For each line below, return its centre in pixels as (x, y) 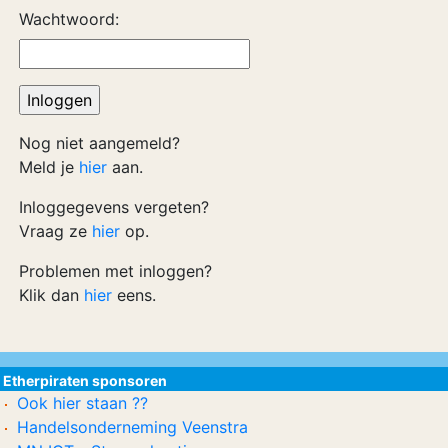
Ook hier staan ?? (82, 403)
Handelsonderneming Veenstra (132, 427)
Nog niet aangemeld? (99, 143)
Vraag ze (55, 231)
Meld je (49, 167)
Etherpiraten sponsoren (85, 380)
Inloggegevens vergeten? (114, 207)
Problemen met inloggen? (115, 271)
